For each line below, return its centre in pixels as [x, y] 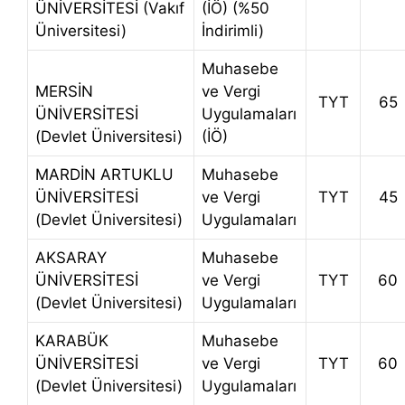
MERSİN [64, 92]
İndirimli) [233, 31]
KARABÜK [72, 341]
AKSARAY [71, 258]
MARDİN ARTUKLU [104, 175]
